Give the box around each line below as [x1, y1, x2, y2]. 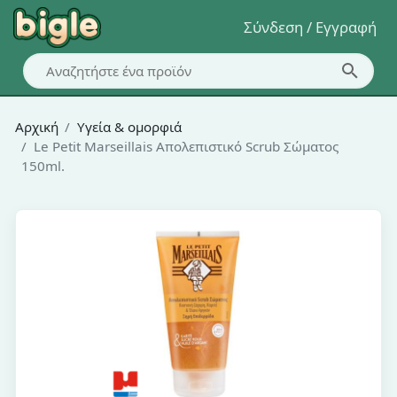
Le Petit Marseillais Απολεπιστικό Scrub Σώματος [33, 136, 339, 155]
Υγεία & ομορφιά [76, 117, 182, 136]
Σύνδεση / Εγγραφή [244, 17, 378, 38]
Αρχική [14, 117, 58, 136]
